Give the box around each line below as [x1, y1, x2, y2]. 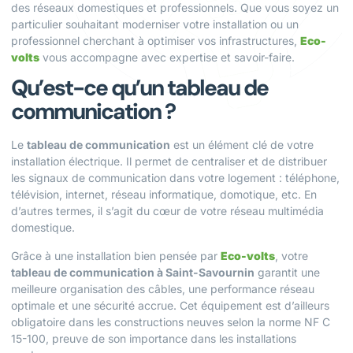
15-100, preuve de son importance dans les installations [11, 331, 296, 345]
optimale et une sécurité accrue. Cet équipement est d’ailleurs [11, 298, 329, 312]
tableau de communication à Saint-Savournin [11, 265, 255, 279]
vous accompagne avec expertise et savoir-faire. [39, 50, 295, 64]
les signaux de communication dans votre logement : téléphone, [11, 171, 340, 185]
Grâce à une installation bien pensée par [11, 248, 221, 262]
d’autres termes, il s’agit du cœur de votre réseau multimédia [11, 204, 324, 218]
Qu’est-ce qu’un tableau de [11, 73, 268, 103]
